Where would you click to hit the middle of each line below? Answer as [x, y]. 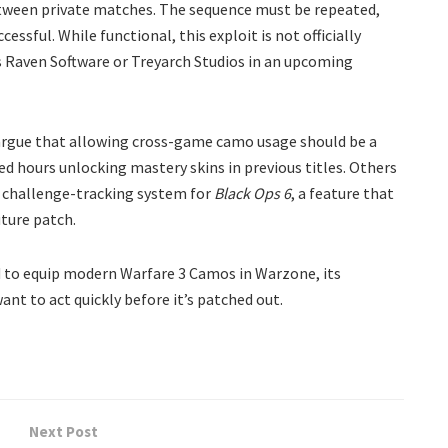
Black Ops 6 [252, 192]
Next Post [63, 431]
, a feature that [342, 192]
